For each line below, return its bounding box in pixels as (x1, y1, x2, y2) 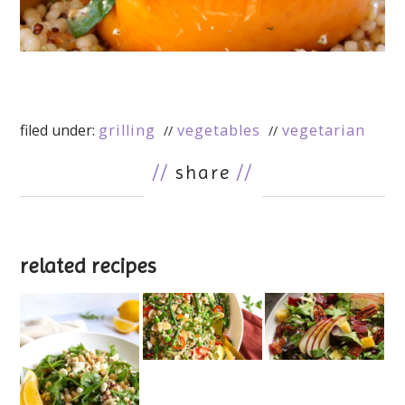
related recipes (20, 254, 157, 278)
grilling (99, 120, 156, 141)
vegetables (177, 120, 261, 141)
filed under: (20, 120, 99, 141)
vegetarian (282, 120, 366, 141)
